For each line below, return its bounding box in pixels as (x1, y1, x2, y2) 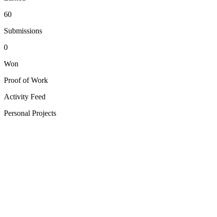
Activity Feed (4, 92, 46, 101)
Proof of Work (4, 76, 48, 84)
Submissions (4, 26, 42, 35)
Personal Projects (4, 108, 56, 117)
